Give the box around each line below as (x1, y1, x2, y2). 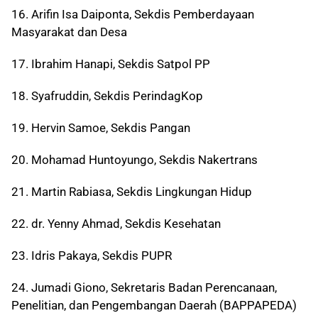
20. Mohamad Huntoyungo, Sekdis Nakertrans (11, 153, 258, 168)
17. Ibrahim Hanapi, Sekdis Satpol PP (11, 57, 210, 72)
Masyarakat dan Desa (11, 25, 127, 40)
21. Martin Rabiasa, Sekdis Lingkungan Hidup (11, 185, 252, 199)
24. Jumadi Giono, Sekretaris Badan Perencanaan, (11, 280, 277, 295)
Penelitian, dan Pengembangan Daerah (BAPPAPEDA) (11, 298, 297, 313)
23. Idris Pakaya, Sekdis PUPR (11, 248, 172, 263)
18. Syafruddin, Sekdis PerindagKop (11, 89, 203, 104)
